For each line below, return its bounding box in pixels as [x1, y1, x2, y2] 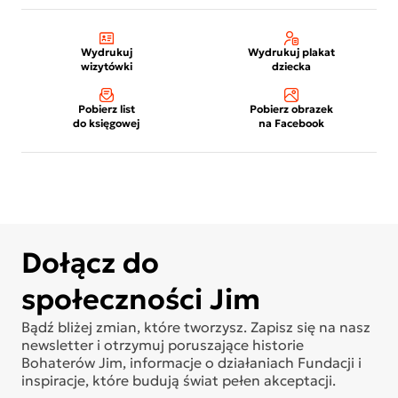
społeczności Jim [21, 282, 260, 318]
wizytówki [80, 60, 132, 74]
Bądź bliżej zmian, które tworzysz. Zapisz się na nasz [21, 318, 370, 337]
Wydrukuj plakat [247, 45, 335, 60]
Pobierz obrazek [249, 102, 333, 116]
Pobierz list [77, 102, 135, 116]
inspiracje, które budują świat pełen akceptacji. [21, 371, 336, 390]
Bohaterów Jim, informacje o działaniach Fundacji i [21, 354, 362, 372]
